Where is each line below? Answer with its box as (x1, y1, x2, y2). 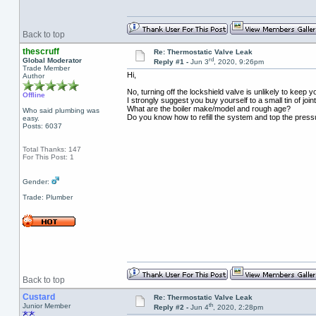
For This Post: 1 (22, 153, 74, 161)
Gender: (22, 178, 51, 186)
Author (22, 72, 44, 80)
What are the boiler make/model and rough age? (126, 104, 291, 114)
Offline (22, 91, 45, 99)
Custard (22, 292, 55, 302)
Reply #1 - (153, 58, 190, 66)
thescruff (22, 47, 59, 56)
